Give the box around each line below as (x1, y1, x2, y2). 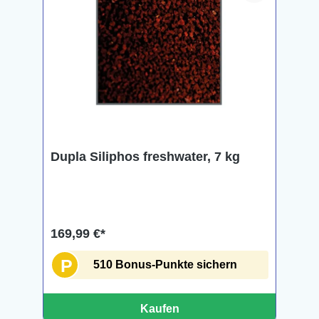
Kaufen (140, 303, 179, 315)
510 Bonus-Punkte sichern (93, 258, 237, 271)
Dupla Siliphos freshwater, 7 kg (51, 150, 240, 164)
